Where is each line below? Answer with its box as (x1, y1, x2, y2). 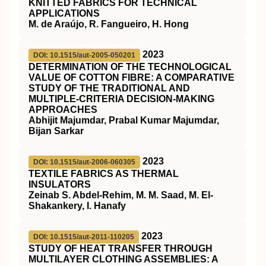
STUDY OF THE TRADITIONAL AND (28, 83, 190, 93)
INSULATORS (28, 179, 91, 189)
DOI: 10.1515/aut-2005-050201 (33, 51, 135, 59)
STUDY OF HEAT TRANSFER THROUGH (28, 243, 213, 254)
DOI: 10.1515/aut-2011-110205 (33, 233, 134, 241)
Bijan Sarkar (28, 126, 84, 136)
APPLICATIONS (28, 8, 100, 18)
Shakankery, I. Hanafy (28, 201, 126, 211)
